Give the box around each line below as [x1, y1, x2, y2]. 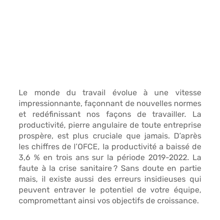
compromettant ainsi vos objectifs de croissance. [19, 196, 199, 206]
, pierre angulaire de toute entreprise [64, 120, 201, 130]
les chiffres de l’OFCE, [19, 142, 103, 152]
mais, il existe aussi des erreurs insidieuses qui [19, 174, 201, 184]
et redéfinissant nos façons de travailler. [19, 110, 192, 119]
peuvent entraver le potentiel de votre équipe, [19, 185, 201, 195]
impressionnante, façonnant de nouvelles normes [19, 99, 201, 109]
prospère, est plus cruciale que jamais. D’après [19, 131, 201, 141]
